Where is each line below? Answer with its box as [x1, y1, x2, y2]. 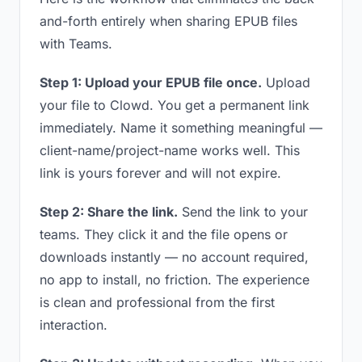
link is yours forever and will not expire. [40, 165, 281, 181]
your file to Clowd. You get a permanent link [40, 97, 309, 113]
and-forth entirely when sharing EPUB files [40, 13, 297, 29]
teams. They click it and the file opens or [40, 226, 288, 242]
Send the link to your [178, 204, 308, 220]
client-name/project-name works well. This [40, 142, 300, 158]
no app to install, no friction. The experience [40, 271, 309, 288]
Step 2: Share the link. [40, 204, 178, 220]
